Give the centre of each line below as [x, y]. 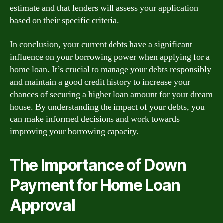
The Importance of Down [98, 165]
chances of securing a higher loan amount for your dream [111, 94]
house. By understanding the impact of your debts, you [107, 107]
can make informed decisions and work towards [95, 119]
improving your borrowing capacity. [74, 131]
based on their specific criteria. [65, 21]
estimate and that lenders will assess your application [104, 8]
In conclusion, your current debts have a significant [101, 44]
